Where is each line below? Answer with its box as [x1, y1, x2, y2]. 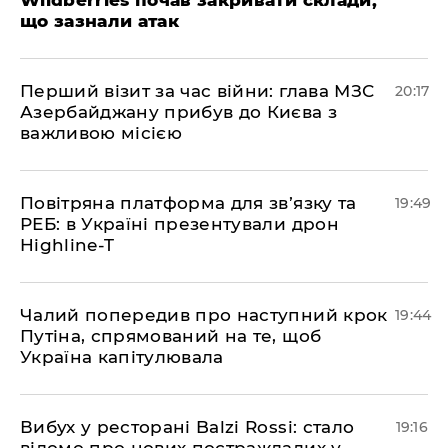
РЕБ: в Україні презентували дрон [20, 214, 339, 234]
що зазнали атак [20, 11, 180, 31]
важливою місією [20, 123, 183, 143]
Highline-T [20, 235, 115, 255]
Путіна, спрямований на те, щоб [20, 326, 322, 346]
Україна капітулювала [20, 347, 224, 367]
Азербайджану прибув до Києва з [20, 102, 338, 122]
